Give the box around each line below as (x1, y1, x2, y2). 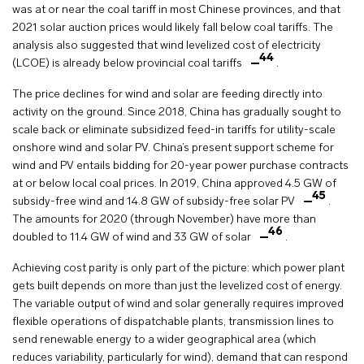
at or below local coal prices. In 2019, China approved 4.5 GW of (12, 177, 336, 190)
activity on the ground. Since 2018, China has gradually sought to (12, 106, 341, 119)
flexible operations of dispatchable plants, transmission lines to (12, 315, 334, 328)
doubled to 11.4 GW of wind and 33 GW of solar (12, 231, 253, 244)
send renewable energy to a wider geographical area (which (12, 333, 316, 346)
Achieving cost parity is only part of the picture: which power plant (12, 262, 344, 275)
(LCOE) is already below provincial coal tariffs (12, 57, 245, 70)
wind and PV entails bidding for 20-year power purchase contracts (12, 159, 349, 172)
